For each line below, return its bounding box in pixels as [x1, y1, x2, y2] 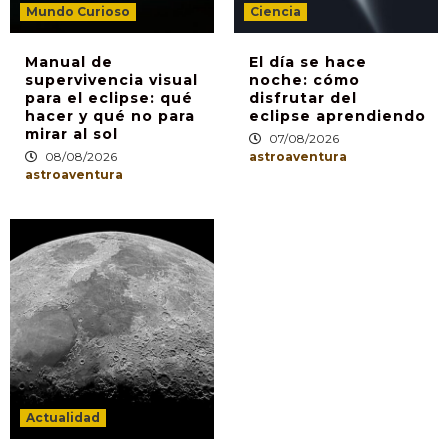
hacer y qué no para [25, 106, 195, 125]
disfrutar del [249, 88, 357, 107]
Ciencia [250, 3, 301, 19]
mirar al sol [25, 124, 118, 143]
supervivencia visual [25, 70, 198, 89]
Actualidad [26, 409, 100, 425]
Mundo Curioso [26, 3, 130, 19]
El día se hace [249, 52, 367, 71]
